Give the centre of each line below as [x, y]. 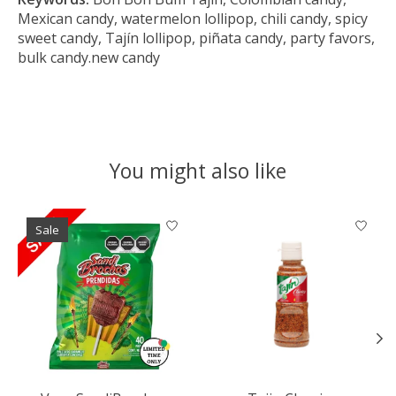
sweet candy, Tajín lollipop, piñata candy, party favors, [196, 38]
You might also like [198, 171]
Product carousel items [94, 219]
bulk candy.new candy [89, 58]
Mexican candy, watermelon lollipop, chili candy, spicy [193, 19]
